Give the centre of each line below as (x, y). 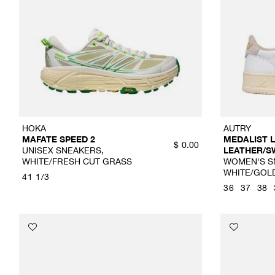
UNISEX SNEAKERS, (63, 150)
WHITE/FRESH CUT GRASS (77, 161)
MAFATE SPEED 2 (59, 139)
